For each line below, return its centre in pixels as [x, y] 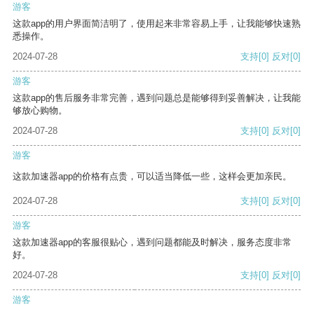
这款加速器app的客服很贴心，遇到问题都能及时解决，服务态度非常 [152, 243]
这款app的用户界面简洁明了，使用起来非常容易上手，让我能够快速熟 [157, 24]
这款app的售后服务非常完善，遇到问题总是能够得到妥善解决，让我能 [157, 98]
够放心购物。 [40, 111]
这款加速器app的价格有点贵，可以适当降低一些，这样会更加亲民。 [152, 177]
